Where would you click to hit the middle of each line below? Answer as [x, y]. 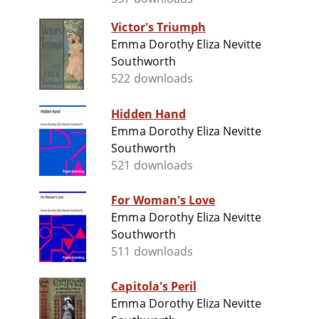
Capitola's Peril [154, 287]
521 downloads [152, 166]
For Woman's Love [163, 200]
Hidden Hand [148, 114]
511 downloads [152, 252]
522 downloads [152, 79]
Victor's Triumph [158, 27]
